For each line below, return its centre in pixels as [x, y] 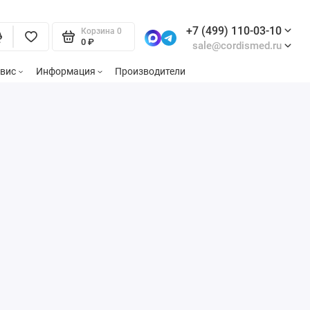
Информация [65, 72]
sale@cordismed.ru [237, 46]
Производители [151, 72]
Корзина [98, 31]
